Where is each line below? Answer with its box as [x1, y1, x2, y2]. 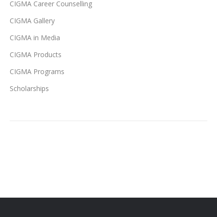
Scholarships [10, 84, 49, 93]
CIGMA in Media [10, 33, 60, 43]
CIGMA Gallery [10, 16, 55, 26]
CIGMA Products [10, 50, 62, 60]
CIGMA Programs [10, 67, 64, 77]
